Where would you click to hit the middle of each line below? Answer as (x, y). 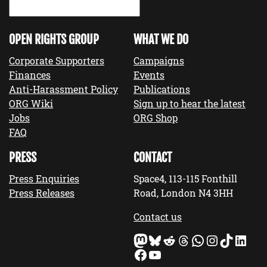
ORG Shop (156, 118)
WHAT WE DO (161, 40)
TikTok (223, 240)
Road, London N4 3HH (183, 193)
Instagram (211, 240)
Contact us (158, 217)
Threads (179, 240)
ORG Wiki (31, 104)
